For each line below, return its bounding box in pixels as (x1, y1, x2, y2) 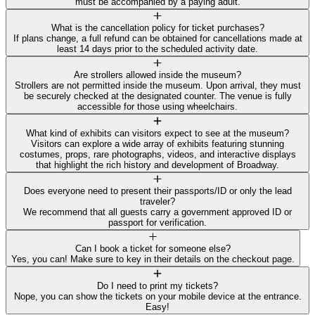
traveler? (140, 195, 175, 207)
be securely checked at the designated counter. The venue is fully (23, 91, 292, 102)
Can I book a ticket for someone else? (75, 243, 231, 255)
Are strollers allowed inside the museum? (74, 70, 241, 81)
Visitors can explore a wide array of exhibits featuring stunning (31, 138, 284, 149)
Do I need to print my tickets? (97, 280, 218, 291)
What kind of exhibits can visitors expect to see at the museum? (26, 127, 289, 139)
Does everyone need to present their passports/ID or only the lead (23, 185, 292, 196)
